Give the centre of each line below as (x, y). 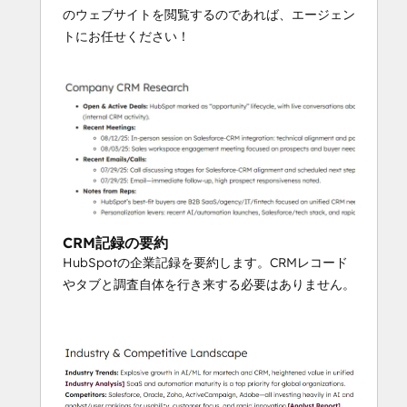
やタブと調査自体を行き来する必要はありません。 (209, 284)
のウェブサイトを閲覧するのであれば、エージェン (209, 14)
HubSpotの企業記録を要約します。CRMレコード (205, 262)
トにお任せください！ (126, 36)
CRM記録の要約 (115, 242)
